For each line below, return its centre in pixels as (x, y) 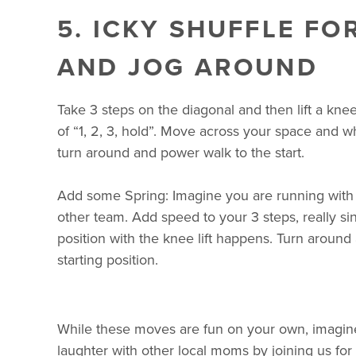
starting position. (108, 260)
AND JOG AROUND (188, 67)
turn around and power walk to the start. (181, 153)
